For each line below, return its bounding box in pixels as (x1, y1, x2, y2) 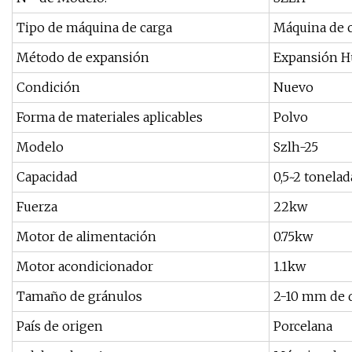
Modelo (16, 139, 64, 156)
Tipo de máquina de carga (16, 20, 172, 36)
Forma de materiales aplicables (16, 109, 203, 126)
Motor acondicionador (16, 258, 153, 275)
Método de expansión (16, 49, 149, 66)
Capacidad (16, 169, 78, 185)
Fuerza (16, 199, 57, 215)
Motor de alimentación (16, 229, 156, 245)
